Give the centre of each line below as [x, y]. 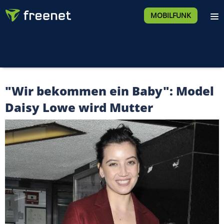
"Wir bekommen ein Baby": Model [109, 91]
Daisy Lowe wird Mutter [79, 107]
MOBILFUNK [170, 15]
